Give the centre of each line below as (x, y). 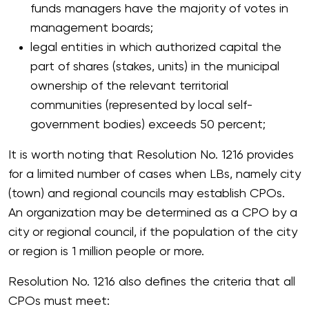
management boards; (92, 28)
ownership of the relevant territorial (129, 86)
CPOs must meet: (59, 301)
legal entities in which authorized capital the (156, 48)
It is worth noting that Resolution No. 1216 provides (151, 155)
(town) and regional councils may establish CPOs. (147, 194)
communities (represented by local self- (141, 106)
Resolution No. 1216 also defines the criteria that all (152, 282)
